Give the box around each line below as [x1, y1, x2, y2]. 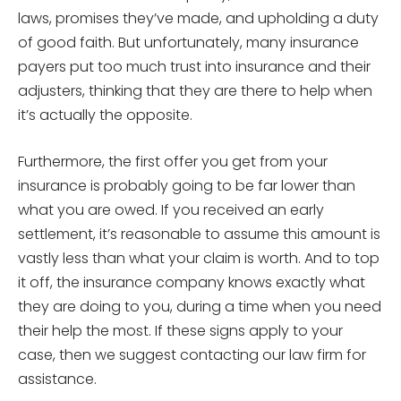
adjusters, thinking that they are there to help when [18, 80, 372, 101]
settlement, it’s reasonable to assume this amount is [18, 223, 380, 244]
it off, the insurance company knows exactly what [18, 271, 365, 293]
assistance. [18, 368, 97, 389]
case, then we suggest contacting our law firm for [18, 344, 366, 365]
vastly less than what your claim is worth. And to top [18, 247, 380, 269]
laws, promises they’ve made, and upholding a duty [18, 7, 379, 29]
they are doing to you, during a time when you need [18, 295, 381, 317]
